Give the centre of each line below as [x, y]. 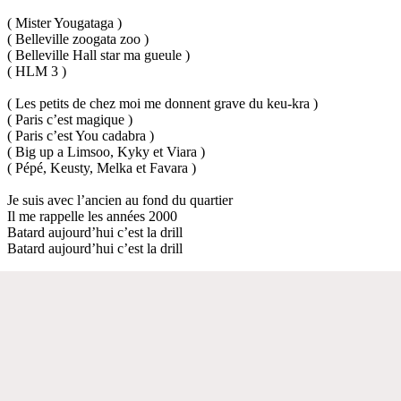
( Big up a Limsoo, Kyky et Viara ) [106, 151]
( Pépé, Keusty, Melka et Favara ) [102, 167]
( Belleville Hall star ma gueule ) [98, 55]
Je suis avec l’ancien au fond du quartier [120, 200]
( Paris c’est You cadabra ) [81, 135]
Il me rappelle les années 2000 [92, 216]
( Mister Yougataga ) [64, 22]
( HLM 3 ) [37, 71]
